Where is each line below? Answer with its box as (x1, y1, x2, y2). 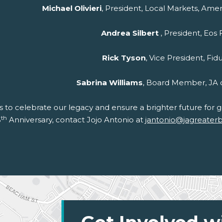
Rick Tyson (102, 53, 146, 63)
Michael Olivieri (42, 3, 102, 13)
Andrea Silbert (101, 28, 161, 38)
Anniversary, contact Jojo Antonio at (7, 115, 145, 125)
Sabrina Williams (76, 78, 143, 88)
